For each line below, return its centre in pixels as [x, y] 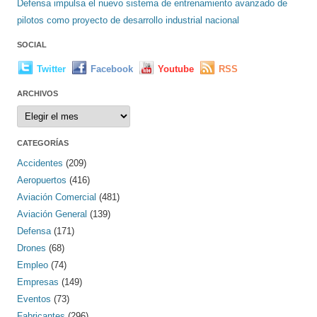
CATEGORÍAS [43, 143]
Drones [31, 248]
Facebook [112, 69]
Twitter [51, 69]
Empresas [38, 282]
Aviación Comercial [57, 197]
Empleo [33, 265]
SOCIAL [32, 45]
